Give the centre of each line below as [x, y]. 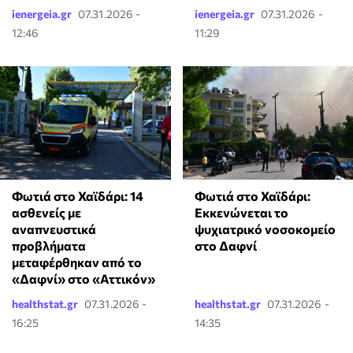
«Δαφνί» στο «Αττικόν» [84, 279]
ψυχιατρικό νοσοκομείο [265, 229]
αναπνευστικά [54, 229]
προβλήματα [49, 246]
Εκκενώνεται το [241, 213]
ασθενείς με [46, 213]
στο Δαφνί [225, 246]
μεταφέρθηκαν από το [77, 262]
